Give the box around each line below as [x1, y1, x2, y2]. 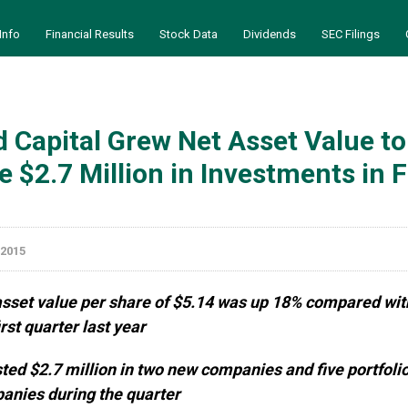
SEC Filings [321, 27, 380, 41]
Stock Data [159, 27, 218, 41]
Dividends [243, 27, 296, 41]
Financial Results [46, 27, 134, 41]
